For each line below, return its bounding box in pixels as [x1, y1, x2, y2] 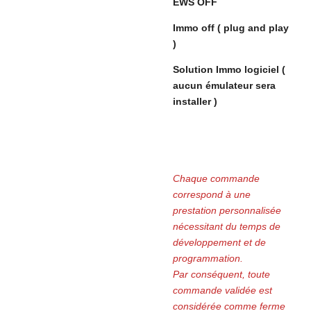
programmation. [173, 253, 243, 264]
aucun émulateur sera [173, 80, 276, 91]
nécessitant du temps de [173, 221, 280, 232]
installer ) [173, 96, 217, 107]
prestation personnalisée [173, 205, 281, 216]
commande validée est [173, 285, 272, 296]
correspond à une [173, 189, 251, 200]
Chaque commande [173, 173, 260, 184]
